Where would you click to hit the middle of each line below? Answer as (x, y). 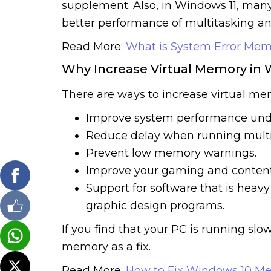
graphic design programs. (155, 205)
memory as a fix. (106, 247)
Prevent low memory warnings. (171, 153)
